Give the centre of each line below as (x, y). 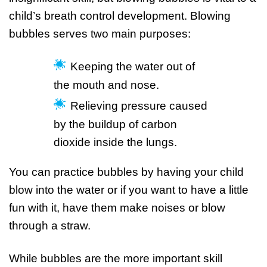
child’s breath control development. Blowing (120, 16)
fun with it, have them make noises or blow (117, 208)
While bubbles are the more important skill (116, 258)
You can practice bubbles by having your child (126, 172)
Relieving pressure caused (139, 106)
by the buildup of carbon (115, 124)
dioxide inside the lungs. (117, 142)
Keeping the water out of (132, 66)
